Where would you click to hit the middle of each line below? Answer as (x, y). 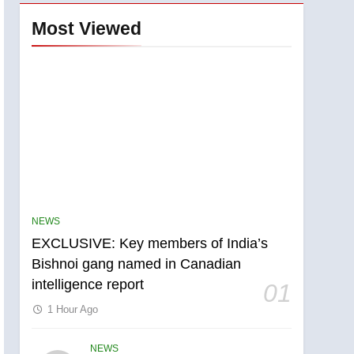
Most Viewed (87, 28)
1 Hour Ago (73, 309)
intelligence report (88, 284)
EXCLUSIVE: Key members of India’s (150, 243)
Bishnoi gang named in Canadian (137, 264)
